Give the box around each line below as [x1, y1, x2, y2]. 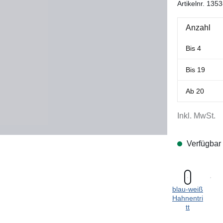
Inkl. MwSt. [177, 111, 216, 120]
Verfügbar [185, 139, 221, 148]
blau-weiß [172, 185, 203, 193]
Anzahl [186, 23, 211, 32]
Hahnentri [172, 194, 203, 202]
